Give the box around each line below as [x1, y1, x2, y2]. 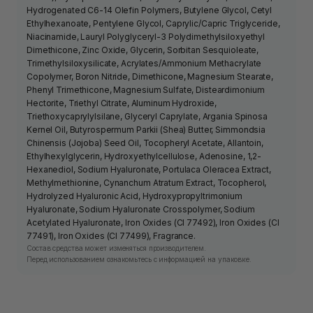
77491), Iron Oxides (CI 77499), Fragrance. [27, 231, 196, 242]
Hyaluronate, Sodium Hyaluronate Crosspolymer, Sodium [27, 204, 255, 215]
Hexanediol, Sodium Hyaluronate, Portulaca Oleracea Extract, [27, 164, 271, 175]
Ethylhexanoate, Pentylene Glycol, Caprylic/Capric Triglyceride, [27, 18, 280, 29]
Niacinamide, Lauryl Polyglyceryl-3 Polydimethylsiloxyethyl [27, 31, 265, 43]
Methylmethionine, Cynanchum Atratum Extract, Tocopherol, [27, 177, 267, 189]
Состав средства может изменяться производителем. [27, 244, 207, 253]
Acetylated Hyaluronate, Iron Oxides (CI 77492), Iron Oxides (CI [27, 217, 279, 228]
